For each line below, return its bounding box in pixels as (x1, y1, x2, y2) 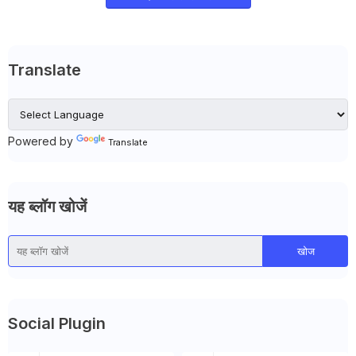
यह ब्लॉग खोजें (8, 197, 87, 216)
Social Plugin (8, 314, 106, 333)
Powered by (8, 134, 76, 148)
